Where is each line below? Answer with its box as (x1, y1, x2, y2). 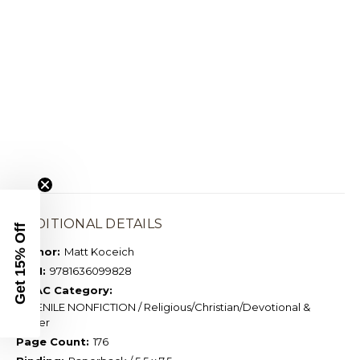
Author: (15, 245, 60, 259)
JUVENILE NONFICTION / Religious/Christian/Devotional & (15, 301, 310, 314)
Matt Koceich (63, 245, 134, 259)
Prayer (15, 316, 50, 329)
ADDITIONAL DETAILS (15, 216, 162, 232)
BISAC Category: (15, 284, 112, 297)
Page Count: (15, 335, 89, 349)
